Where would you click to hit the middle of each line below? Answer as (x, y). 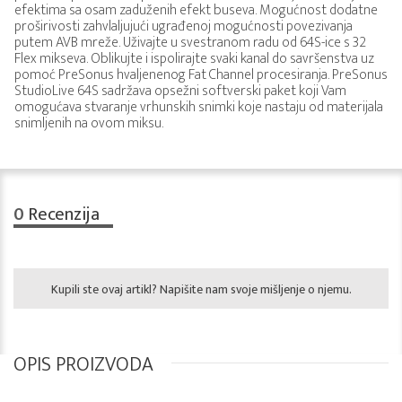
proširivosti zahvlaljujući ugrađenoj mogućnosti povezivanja (184, 26)
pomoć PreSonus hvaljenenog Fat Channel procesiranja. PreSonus (201, 75)
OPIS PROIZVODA (83, 365)
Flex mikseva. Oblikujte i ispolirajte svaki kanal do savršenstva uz (194, 59)
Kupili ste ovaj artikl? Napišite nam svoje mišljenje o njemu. (201, 289)
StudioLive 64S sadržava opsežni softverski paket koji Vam (180, 91)
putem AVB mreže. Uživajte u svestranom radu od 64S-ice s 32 (190, 43)
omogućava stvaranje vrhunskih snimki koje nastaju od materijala (199, 107)
